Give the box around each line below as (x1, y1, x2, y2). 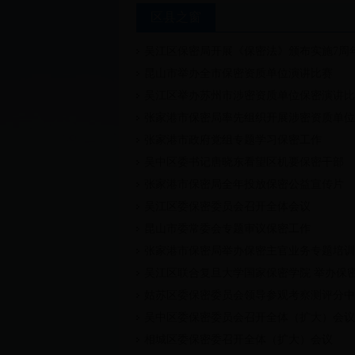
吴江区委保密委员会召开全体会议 (144, 200, 311, 212)
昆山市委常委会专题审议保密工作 (144, 223, 311, 235)
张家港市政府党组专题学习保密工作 (144, 134, 322, 146)
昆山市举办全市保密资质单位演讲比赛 (144, 67, 333, 79)
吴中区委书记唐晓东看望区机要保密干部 (144, 156, 344, 168)
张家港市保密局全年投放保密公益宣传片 (144, 178, 344, 190)
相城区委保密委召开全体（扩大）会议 (144, 334, 333, 345)
